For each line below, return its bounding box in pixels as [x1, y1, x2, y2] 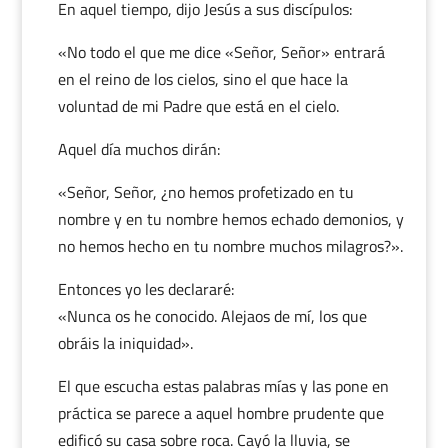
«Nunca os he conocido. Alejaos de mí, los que [57, 304, 367, 328]
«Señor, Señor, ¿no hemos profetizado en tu [57, 180, 354, 204]
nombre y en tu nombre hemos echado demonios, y [57, 207, 404, 231]
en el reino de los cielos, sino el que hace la [57, 67, 348, 91]
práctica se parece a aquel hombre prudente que [57, 401, 384, 425]
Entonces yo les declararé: [57, 277, 234, 301]
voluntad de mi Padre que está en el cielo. [57, 94, 339, 118]
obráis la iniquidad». [57, 331, 193, 355]
